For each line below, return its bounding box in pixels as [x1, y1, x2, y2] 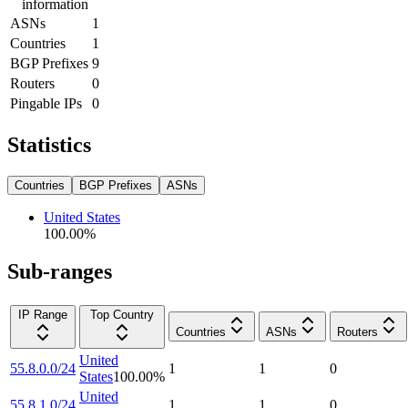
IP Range [18, 308, 67, 322]
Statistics [7, 132, 91, 157]
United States [44, 209, 120, 225]
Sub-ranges [7, 260, 112, 284]
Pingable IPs [10, 95, 82, 111]
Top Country [90, 308, 154, 322]
